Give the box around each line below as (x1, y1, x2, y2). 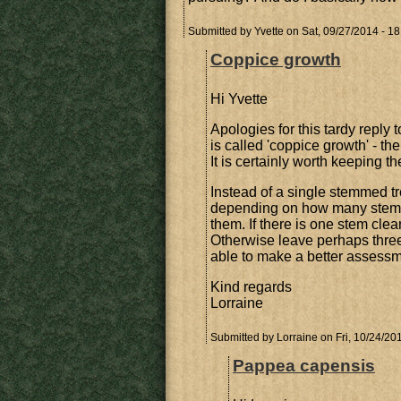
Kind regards (210, 279, 292, 294)
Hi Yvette (210, 91, 268, 107)
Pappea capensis (233, 356, 375, 375)
